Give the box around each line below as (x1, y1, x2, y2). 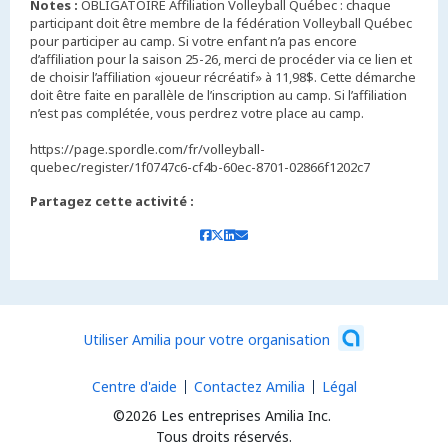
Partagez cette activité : (30, 192, 194, 211)
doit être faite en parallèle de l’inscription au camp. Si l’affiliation (30, 86, 407, 105)
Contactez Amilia (193, 377, 305, 397)
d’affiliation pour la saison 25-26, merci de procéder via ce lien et (30, 50, 412, 69)
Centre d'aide (91, 377, 177, 397)
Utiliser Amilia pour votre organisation (84, 329, 330, 349)
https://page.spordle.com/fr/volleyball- (30, 140, 265, 159)
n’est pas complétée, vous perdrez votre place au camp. (30, 104, 364, 123)
